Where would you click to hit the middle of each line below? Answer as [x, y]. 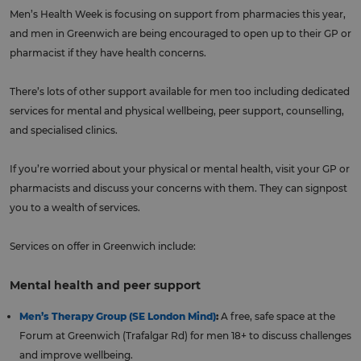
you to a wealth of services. [75, 208]
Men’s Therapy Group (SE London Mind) [118, 317]
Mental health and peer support [105, 286]
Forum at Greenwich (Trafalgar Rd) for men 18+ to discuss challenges [185, 336]
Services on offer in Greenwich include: [103, 247]
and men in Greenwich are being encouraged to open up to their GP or [180, 34]
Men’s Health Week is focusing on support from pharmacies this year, [178, 15]
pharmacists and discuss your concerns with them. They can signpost [178, 189]
